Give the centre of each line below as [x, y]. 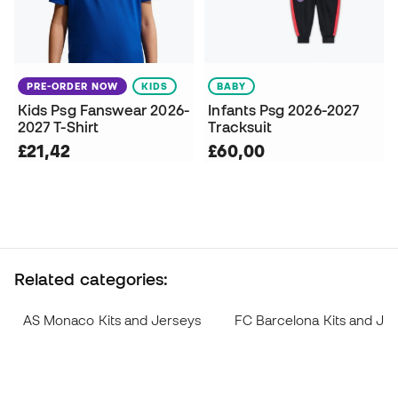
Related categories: [92, 279]
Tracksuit [240, 127]
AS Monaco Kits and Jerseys [111, 320]
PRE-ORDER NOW [72, 86]
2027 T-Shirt [58, 127]
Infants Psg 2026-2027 [284, 110]
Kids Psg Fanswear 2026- [103, 110]
